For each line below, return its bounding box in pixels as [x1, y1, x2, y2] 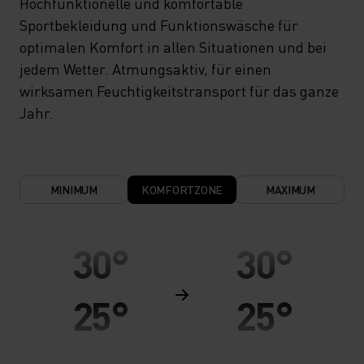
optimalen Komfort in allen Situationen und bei [19, 37, 327, 56]
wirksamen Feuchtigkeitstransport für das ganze [19, 80, 339, 100]
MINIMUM [50, 181, 97, 197]
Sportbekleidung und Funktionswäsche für [19, 15, 298, 34]
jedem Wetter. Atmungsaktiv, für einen [19, 58, 271, 78]
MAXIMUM [265, 181, 315, 197]
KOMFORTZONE [141, 181, 223, 197]
